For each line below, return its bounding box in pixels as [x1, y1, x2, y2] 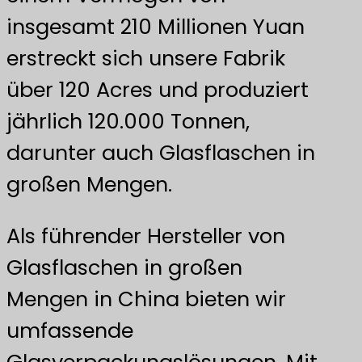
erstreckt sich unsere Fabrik [6, 43, 285, 73]
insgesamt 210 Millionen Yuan [6, 11, 305, 41]
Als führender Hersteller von [6, 221, 285, 251]
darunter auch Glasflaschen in [6, 137, 315, 167]
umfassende [6, 316, 133, 346]
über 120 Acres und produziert [6, 74, 309, 104]
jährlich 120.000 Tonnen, [6, 106, 250, 136]
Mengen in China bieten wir [6, 284, 286, 314]
